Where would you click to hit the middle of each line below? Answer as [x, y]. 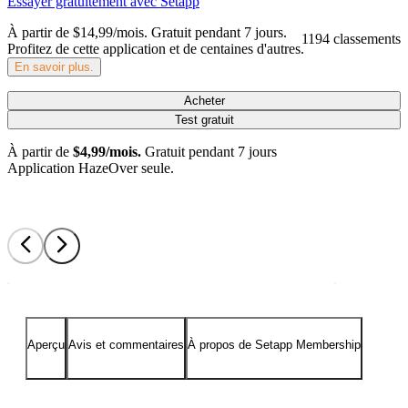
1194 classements [351, 39]
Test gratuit [204, 119]
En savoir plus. [54, 66]
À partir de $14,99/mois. [77, 32]
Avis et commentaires [126, 345]
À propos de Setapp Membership [274, 345]
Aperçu [46, 345]
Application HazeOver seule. [91, 168]
